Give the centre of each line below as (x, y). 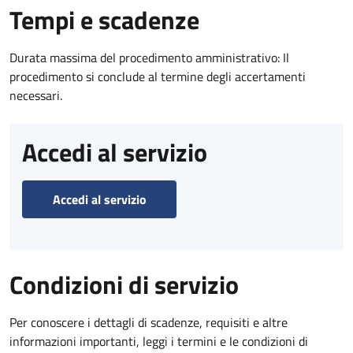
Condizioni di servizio (124, 284)
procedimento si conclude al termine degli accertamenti (158, 76)
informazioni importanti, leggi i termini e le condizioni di (159, 341)
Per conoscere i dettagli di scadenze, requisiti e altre (149, 322)
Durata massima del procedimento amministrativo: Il (149, 57)
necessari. (36, 95)
